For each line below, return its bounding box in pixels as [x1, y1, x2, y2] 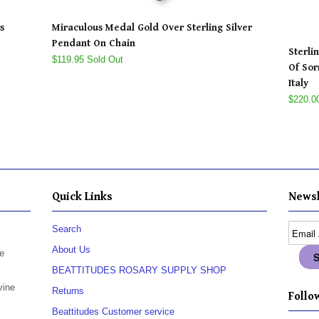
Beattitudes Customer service [52, 306, 174, 318]
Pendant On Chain [52, 38, 135, 50]
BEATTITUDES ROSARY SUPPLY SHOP [52, 265, 226, 276]
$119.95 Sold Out [52, 54, 123, 66]
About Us [52, 244, 90, 256]
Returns [52, 286, 84, 297]
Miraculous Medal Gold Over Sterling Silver [52, 22, 252, 34]
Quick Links [52, 190, 113, 204]
